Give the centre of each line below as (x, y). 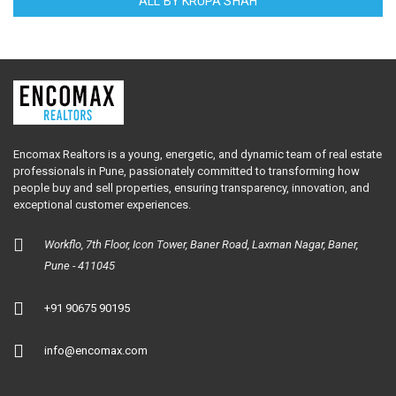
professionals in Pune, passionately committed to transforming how (187, 171)
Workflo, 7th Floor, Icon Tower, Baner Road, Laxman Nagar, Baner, (201, 244)
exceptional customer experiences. (102, 204)
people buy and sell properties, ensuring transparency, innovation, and (191, 187)
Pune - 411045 (80, 265)
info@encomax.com (96, 350)
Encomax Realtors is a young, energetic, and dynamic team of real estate (198, 154)
